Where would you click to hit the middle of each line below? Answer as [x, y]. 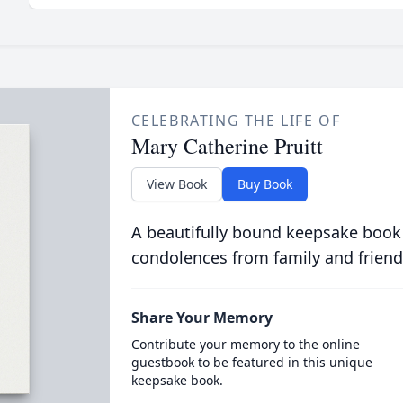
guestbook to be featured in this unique [251, 362]
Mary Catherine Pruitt [227, 146]
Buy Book [264, 184]
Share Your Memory [201, 318]
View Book [176, 184]
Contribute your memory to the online [245, 344]
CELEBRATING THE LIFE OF [236, 121]
